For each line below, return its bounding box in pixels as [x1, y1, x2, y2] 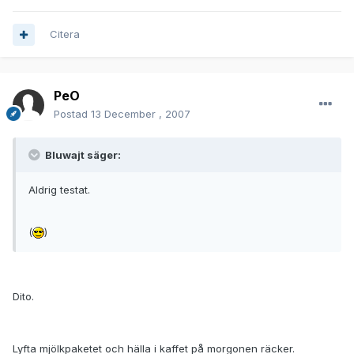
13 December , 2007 [91, 107, 190, 121]
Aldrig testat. [28, 183, 90, 197]
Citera [50, 28, 80, 41]
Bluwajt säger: [43, 149, 121, 162]
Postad [54, 107, 91, 121]
